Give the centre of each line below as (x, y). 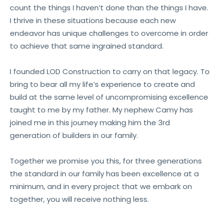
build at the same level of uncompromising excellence (109, 97)
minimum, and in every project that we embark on (101, 186)
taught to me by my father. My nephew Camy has (101, 110)
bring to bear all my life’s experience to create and (102, 84)
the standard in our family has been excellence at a (104, 174)
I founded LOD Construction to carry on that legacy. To (110, 71)
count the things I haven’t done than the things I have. (109, 8)
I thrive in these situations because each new (93, 20)
